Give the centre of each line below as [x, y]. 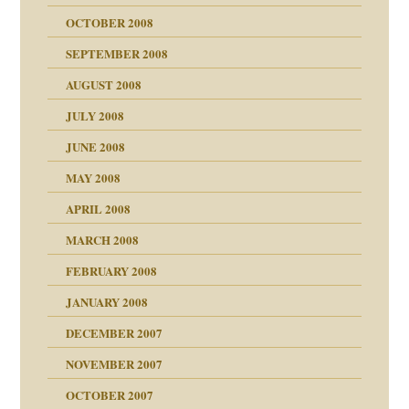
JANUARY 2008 [107, 302]
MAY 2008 [94, 178]
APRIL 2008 [99, 209]
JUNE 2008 [96, 147]
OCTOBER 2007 [110, 395]
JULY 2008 [95, 116]
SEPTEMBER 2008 [117, 54]
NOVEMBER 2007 [115, 364]
